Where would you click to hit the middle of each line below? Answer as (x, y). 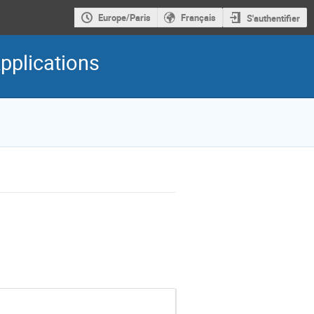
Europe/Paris (124, 18)
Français (198, 18)
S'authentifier (273, 18)
